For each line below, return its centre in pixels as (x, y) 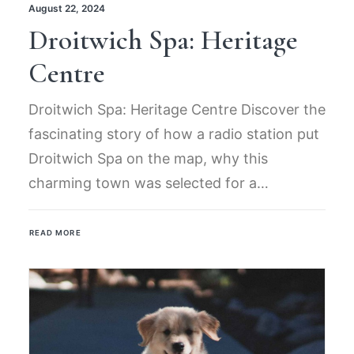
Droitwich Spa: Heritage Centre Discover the (177, 109)
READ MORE (55, 233)
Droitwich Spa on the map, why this (148, 158)
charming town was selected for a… (149, 183)
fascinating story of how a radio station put (174, 134)
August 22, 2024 (67, 8)
